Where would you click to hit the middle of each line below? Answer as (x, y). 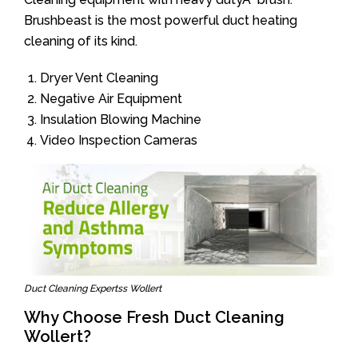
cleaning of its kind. (81, 41)
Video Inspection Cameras (119, 140)
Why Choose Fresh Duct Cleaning (154, 317)
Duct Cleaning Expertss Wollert (93, 288)
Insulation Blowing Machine (121, 119)
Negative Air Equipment (111, 99)
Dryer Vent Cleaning (99, 78)
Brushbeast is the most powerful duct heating (161, 20)
